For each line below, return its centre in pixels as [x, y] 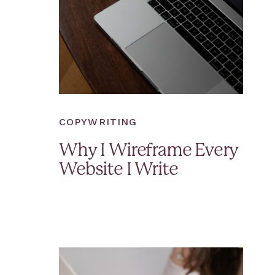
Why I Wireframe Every [149, 151]
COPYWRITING [98, 122]
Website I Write [118, 170]
